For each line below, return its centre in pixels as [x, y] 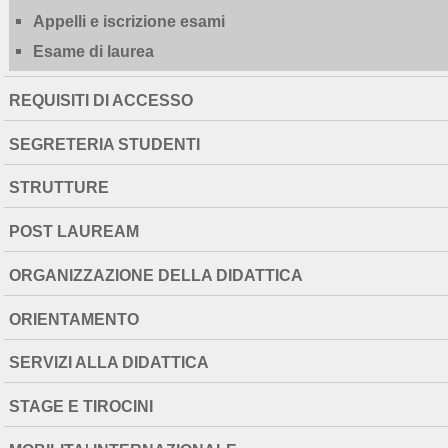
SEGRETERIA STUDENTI [104, 143]
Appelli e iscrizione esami [128, 21]
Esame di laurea [93, 51]
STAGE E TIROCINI [80, 406]
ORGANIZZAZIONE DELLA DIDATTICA [155, 274]
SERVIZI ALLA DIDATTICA [108, 362]
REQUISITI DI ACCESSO [100, 99]
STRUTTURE [58, 187]
